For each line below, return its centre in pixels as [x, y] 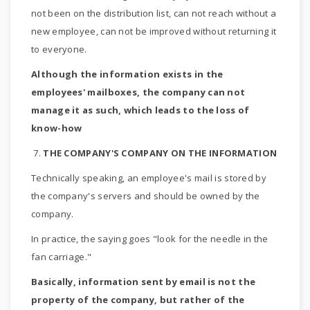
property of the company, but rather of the [138, 300]
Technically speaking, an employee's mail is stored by [149, 178]
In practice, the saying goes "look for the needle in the [150, 239]
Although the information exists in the [127, 74]
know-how [57, 128]
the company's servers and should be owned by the [146, 196]
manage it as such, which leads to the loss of [140, 110]
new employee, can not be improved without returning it [154, 31]
